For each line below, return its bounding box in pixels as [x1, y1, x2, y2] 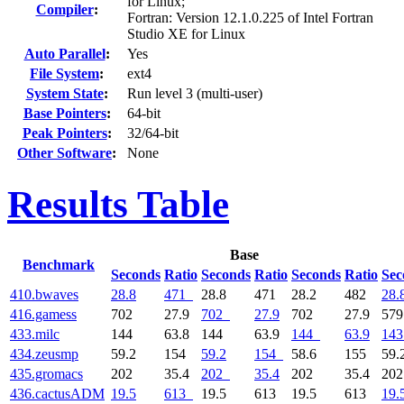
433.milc [10, 326, 60, 342]
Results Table [7, 182, 229, 225]
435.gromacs [10, 365, 83, 381]
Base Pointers [23, 105, 106, 121]
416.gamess [10, 306, 77, 322]
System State [25, 85, 104, 101]
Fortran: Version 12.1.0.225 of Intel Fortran [127, 9, 373, 25]
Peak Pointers [22, 124, 107, 141]
